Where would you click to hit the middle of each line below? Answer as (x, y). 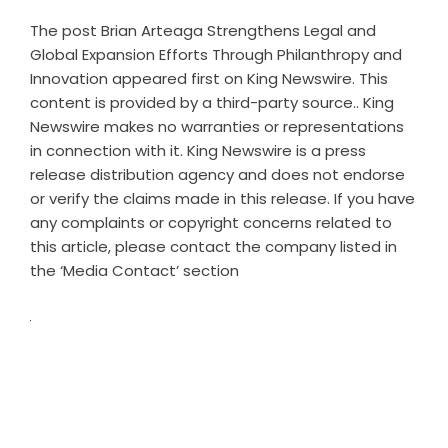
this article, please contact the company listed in (213, 246)
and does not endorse (319, 174)
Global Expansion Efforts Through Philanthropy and (216, 54)
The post (65, 30)
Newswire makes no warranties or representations (217, 126)
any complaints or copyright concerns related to (211, 222)
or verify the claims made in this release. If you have (222, 198)
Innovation (69, 78)
